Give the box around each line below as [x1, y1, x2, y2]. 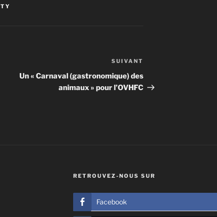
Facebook [96, 198, 127, 206]
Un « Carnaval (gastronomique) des [19, 72, 144, 81]
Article [143, 58, 169, 67]
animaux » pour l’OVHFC [59, 83, 144, 93]
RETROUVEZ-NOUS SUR [73, 172, 155, 180]
